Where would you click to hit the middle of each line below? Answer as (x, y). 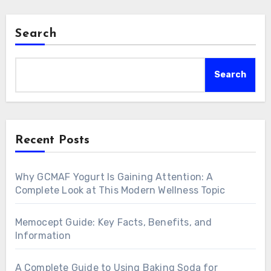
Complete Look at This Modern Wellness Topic (120, 190)
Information (43, 235)
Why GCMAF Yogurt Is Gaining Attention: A (114, 177)
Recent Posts (52, 140)
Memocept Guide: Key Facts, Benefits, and (113, 222)
